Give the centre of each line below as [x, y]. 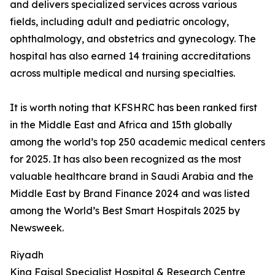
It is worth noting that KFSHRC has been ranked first [134, 107]
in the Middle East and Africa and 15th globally [121, 125]
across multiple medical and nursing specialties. [122, 73]
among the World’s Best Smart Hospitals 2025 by [125, 211]
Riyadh [27, 255]
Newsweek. [37, 228]
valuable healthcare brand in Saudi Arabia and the [132, 176]
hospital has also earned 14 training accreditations [130, 56]
